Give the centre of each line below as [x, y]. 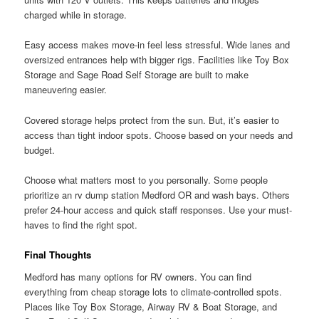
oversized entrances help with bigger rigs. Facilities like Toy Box [157, 60]
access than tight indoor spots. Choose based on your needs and [159, 135]
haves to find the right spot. [81, 224]
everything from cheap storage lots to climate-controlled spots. [153, 292]
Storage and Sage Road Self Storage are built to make [137, 75]
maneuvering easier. [66, 90]
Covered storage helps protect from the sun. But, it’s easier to [152, 120]
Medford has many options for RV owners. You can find [138, 277]
